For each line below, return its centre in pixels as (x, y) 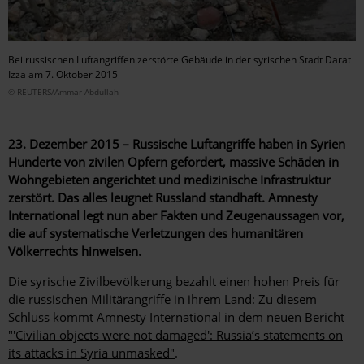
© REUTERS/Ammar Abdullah (63, 91)
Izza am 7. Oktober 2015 (63, 74)
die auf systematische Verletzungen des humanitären (156, 233)
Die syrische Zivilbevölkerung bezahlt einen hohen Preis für (174, 281)
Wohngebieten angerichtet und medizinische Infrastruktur (169, 179)
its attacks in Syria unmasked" (91, 352)
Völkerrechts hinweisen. (75, 251)
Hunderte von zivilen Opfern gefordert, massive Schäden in (173, 161)
